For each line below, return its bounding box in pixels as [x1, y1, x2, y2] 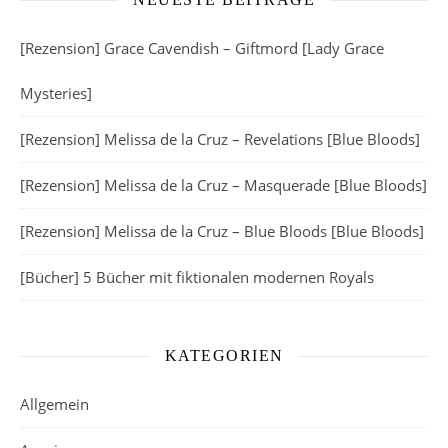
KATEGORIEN [164, 347, 284, 365]
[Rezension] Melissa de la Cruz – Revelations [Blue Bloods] [20, 129, 420, 150]
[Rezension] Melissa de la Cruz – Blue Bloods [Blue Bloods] [20, 221, 424, 242]
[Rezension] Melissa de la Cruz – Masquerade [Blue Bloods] [20, 175, 427, 196]
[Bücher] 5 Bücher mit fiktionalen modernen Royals [20, 267, 374, 288]
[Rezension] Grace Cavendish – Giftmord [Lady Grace [20, 38, 384, 59]
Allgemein [20, 394, 89, 415]
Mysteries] [20, 83, 92, 104]
